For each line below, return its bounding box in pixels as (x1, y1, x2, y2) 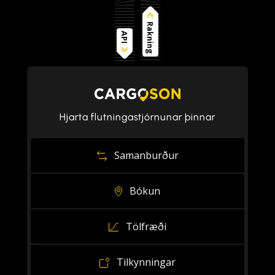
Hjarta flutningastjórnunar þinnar (60, 110, 215, 123)
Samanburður (114, 148, 179, 162)
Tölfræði (126, 219, 166, 233)
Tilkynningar (117, 255, 176, 269)
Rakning (145, 21, 156, 54)
